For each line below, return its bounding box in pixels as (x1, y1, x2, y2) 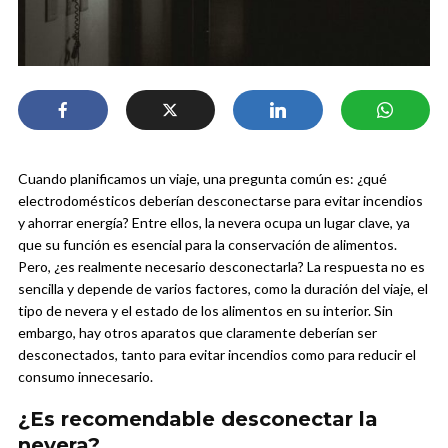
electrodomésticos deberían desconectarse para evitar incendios (18, 192, 423, 210)
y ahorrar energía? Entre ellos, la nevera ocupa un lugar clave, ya (18, 214, 410, 232)
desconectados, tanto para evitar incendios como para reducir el (18, 346, 416, 364)
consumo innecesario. (18, 368, 153, 386)
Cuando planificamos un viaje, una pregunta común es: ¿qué (18, 170, 387, 188)
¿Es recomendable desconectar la (18, 407, 378, 432)
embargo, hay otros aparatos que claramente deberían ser (18, 324, 377, 342)
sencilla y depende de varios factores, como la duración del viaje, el (18, 280, 428, 298)
